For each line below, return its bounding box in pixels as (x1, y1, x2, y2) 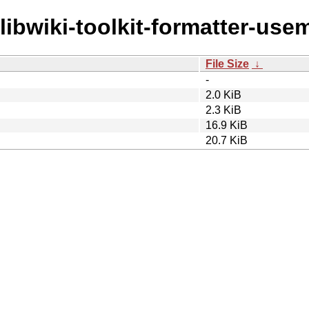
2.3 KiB (206, 103, 241, 116)
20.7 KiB (206, 134, 248, 146)
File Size (206, 57, 249, 70)
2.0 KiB (206, 88, 241, 101)
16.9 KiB (206, 119, 248, 131)
